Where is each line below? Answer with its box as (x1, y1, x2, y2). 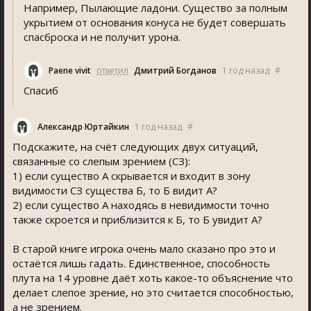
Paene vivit (49, 65, 91, 76)
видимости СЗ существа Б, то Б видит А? (12, 183, 217, 197)
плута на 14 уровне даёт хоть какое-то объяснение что (12, 271, 293, 285)
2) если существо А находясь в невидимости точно (12, 198, 269, 212)
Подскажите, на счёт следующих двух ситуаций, (12, 140, 258, 153)
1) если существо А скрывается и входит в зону (12, 169, 251, 183)
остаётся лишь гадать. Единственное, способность (12, 256, 270, 270)
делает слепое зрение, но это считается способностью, (12, 285, 294, 299)
